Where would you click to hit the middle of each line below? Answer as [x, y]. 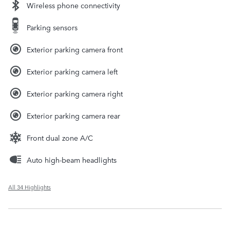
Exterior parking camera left [72, 72]
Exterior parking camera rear [73, 116]
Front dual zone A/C [60, 138]
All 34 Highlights [30, 187]
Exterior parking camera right [75, 94]
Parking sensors [52, 27]
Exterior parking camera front [75, 50]
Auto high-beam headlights [72, 160]
